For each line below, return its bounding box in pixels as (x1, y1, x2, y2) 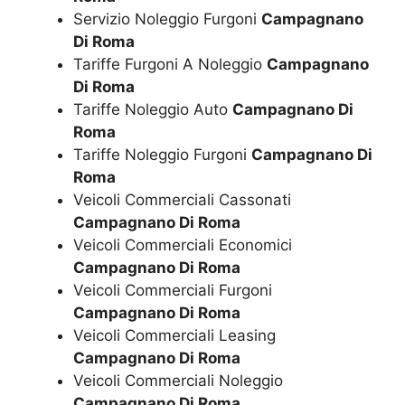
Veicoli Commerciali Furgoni (73, 281, 272, 300)
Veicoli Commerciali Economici (73, 236, 292, 255)
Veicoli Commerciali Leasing (73, 326, 276, 345)
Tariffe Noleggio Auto (73, 100, 232, 119)
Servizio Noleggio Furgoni (73, 10, 261, 29)
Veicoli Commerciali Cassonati (73, 191, 291, 210)
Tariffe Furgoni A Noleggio (73, 55, 267, 74)
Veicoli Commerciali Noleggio (73, 372, 283, 391)
